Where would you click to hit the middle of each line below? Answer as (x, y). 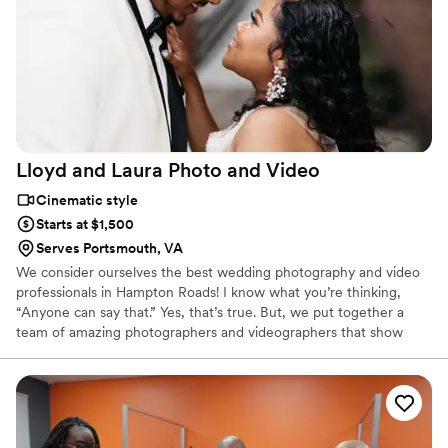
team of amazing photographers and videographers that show (209, 331)
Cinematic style (87, 199)
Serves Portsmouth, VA (109, 247)
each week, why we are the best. (120, 351)
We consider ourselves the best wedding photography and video (218, 271)
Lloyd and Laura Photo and (138, 169)
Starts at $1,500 (85, 223)
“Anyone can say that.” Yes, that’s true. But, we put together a (210, 311)
